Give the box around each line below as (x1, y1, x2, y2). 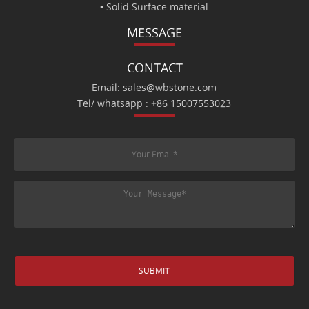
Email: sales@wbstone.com (92, 82, 217, 94)
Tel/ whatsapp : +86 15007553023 (77, 98, 232, 110)
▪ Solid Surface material (100, 1, 209, 14)
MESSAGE (127, 26, 182, 41)
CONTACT (126, 60, 183, 76)
